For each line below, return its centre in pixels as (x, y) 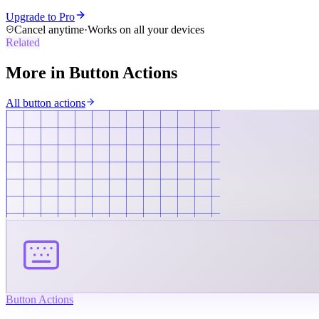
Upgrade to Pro (40, 16)
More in (37, 72)
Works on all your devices (146, 29)
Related (23, 42)
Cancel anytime (49, 29)
